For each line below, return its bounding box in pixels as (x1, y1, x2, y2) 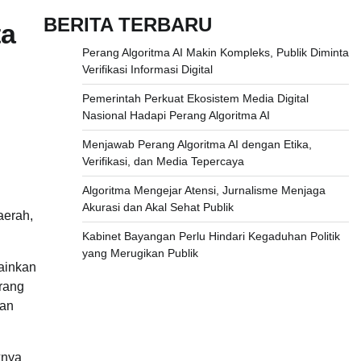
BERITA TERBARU (43, 14, 212, 36)
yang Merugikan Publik (81, 247, 198, 260)
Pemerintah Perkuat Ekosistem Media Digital (81, 92, 309, 106)
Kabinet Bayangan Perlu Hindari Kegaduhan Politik (81, 230, 340, 243)
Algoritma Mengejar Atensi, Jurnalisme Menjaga (81, 184, 326, 197)
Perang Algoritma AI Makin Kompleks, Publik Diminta (81, 46, 349, 60)
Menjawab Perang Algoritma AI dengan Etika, (81, 138, 312, 151)
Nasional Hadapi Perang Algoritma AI (81, 109, 270, 122)
